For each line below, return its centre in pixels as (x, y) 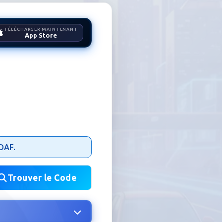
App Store (41, 35)
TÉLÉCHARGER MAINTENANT (41, 29)
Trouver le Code (42, 178)
